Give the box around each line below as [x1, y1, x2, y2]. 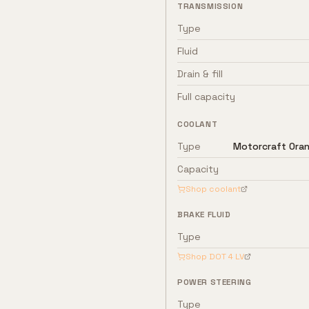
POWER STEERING [177, 277, 252, 288]
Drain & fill [177, 68, 223, 80]
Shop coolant [186, 183, 241, 195]
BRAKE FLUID [177, 209, 231, 220]
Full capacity [177, 90, 235, 103]
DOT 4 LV [209, 251, 244, 262]
